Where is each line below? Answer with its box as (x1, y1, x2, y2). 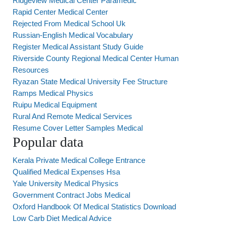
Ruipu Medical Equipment (13, 100, 97, 109)
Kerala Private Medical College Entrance (13, 156, 145, 164)
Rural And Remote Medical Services (13, 112, 132, 121)
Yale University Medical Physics (13, 179, 119, 188)
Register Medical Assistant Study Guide (13, 42, 143, 51)
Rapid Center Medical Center (13, 8, 108, 16)
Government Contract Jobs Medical (13, 191, 130, 199)
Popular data (13, 134, 83, 150)
